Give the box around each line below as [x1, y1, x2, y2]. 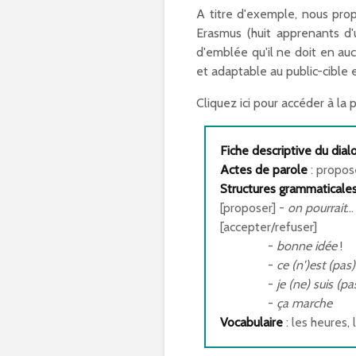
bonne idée [277, 238, 337, 253]
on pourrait [288, 199, 346, 215]
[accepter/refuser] [220, 219, 317, 234]
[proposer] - [220, 199, 288, 215]
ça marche [277, 295, 332, 311]
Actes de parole [220, 161, 308, 177]
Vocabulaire [220, 314, 286, 330]
